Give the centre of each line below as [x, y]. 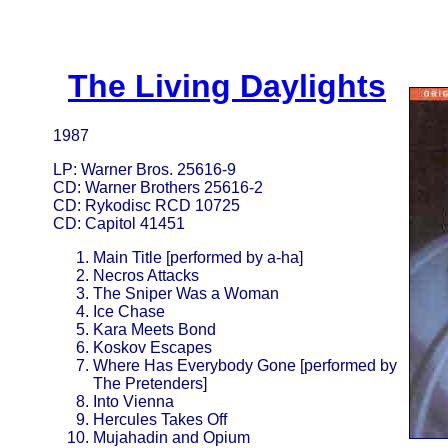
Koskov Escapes [152, 347]
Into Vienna [133, 401]
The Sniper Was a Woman [186, 293]
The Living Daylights [227, 86]
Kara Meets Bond [154, 329]
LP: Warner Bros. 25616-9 [144, 169]
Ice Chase [129, 311]
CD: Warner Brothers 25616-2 [158, 187]
